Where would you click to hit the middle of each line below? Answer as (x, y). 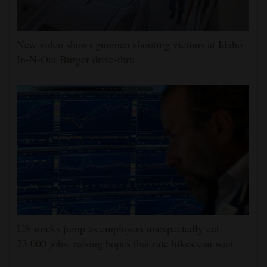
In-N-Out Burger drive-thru (76, 59)
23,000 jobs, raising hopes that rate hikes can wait (125, 243)
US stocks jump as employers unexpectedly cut (118, 229)
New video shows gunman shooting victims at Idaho (130, 44)
